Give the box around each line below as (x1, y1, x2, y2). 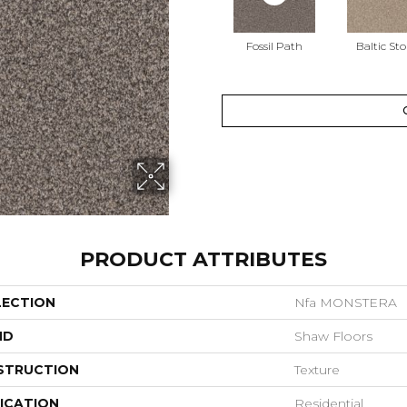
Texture (294, 362, 340, 379)
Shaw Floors (294, 328, 372, 345)
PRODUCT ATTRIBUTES (80, 247, 327, 273)
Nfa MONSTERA (294, 294, 397, 312)
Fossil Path (245, 39, 303, 54)
